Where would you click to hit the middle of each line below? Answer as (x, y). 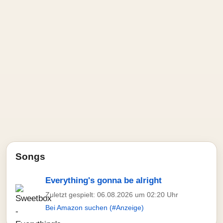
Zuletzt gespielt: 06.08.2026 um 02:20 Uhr (112, 195)
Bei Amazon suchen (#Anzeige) (95, 208)
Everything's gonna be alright (104, 180)
